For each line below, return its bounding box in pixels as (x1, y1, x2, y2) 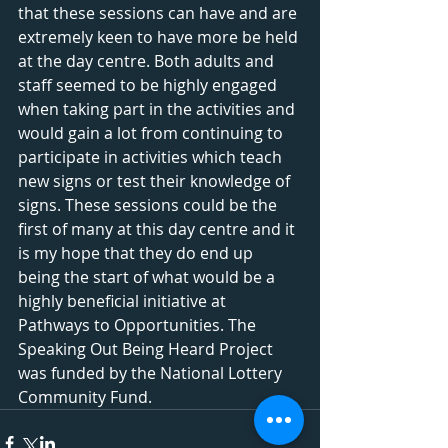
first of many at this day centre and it (18, 218, 299, 241)
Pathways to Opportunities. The (18, 314, 260, 337)
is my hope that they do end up (18, 242, 257, 265)
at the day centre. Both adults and (18, 50, 278, 73)
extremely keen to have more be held (18, 26, 302, 49)
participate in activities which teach (18, 146, 286, 169)
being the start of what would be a (18, 266, 279, 289)
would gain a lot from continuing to (18, 122, 287, 145)
